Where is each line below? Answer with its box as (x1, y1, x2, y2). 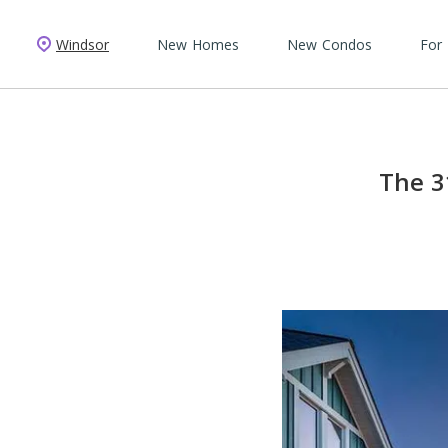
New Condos (287, 34, 372, 54)
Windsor (56, 34, 109, 54)
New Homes (157, 34, 239, 54)
